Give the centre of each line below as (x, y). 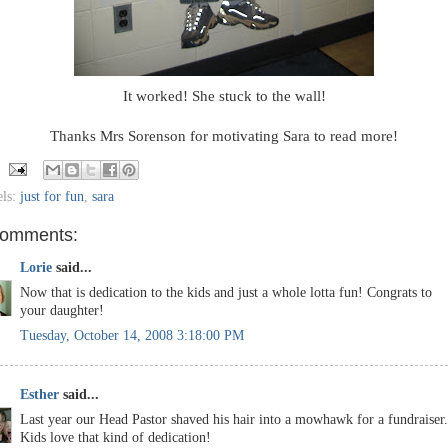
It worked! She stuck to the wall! (224, 96)
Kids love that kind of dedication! (115, 437)
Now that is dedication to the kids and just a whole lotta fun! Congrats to (226, 292)
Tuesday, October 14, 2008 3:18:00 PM (132, 335)
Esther (39, 394)
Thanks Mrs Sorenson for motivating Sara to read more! (224, 136)
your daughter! (62, 310)
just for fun (52, 196)
